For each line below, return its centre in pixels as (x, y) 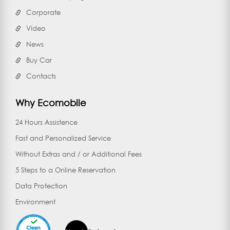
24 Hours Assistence (46, 122)
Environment (35, 202)
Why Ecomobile (51, 103)
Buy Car (39, 60)
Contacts (41, 76)
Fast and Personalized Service (63, 138)
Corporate (43, 13)
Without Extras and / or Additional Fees (79, 154)
